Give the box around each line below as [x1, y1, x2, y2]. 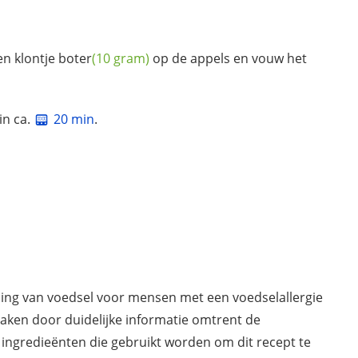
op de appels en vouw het [149, 49, 307, 67]
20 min [54, 109, 94, 128]
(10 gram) [92, 49, 149, 67]
